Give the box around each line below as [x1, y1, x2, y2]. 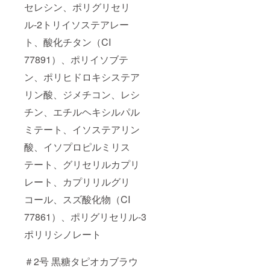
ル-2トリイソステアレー [24, 17, 129, 32]
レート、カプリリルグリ [24, 175, 130, 189]
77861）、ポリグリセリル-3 [24, 210, 146, 224]
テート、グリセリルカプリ [24, 157, 140, 172]
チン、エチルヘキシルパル [24, 105, 140, 119]
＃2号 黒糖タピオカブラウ [24, 254, 138, 269]
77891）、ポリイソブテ [24, 52, 128, 67]
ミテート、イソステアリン [24, 122, 140, 137]
